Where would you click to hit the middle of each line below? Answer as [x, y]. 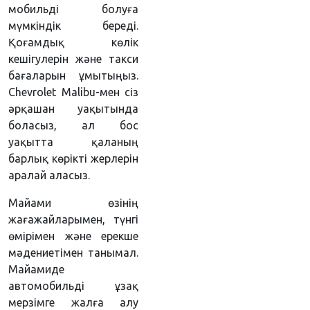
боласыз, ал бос [73, 125]
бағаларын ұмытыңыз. [73, 75]
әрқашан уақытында [73, 109]
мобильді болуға [73, 9]
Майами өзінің [73, 203]
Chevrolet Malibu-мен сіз [73, 92]
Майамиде [36, 269]
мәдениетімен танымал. [73, 253]
